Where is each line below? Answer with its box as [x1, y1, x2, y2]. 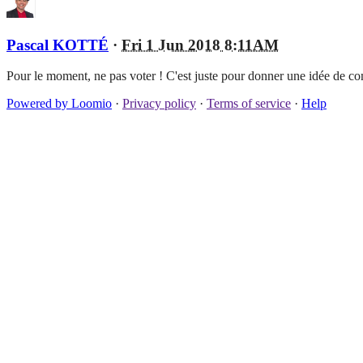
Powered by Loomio [6, 96, 112, 111]
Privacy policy [122, 96, 196, 111]
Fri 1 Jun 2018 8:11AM [122, 36, 279, 53]
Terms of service [207, 96, 291, 111]
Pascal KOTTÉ [6, 36, 109, 53]
